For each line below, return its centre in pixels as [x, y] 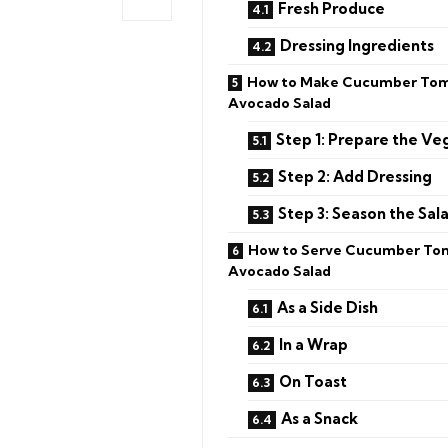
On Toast [313, 381]
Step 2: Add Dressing [355, 176]
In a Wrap [313, 344]
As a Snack [319, 418]
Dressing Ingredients [357, 45]
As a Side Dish [327, 307]
